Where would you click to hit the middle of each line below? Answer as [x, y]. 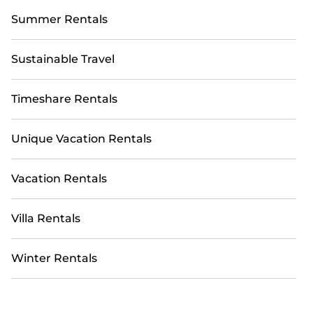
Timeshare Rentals [64, 99]
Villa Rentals [46, 218]
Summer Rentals [59, 19]
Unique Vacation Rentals [81, 139]
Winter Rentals [54, 258]
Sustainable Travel [63, 59]
